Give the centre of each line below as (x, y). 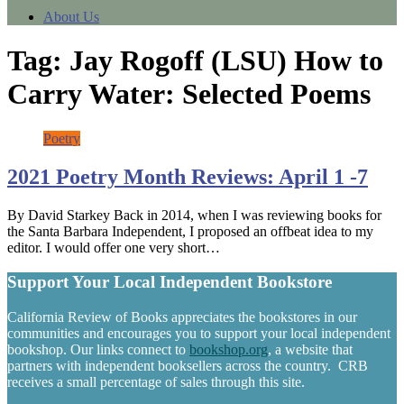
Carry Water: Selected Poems (189, 94)
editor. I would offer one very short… (114, 247)
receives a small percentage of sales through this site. (156, 382)
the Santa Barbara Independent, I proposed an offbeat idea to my (190, 231)
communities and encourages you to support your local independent (199, 334)
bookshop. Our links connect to (98, 350)
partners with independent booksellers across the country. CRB (188, 366)
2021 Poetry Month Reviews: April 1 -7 (188, 176)
